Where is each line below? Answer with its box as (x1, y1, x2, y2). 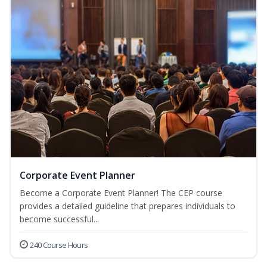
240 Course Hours (30, 240, 88, 251)
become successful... (20, 213, 99, 225)
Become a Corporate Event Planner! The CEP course (20, 187, 222, 199)
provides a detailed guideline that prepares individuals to (20, 200, 235, 212)
